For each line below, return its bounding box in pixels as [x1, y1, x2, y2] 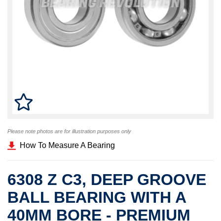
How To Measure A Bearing [20, 141, 115, 149]
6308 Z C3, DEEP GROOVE [7, 171, 206, 188]
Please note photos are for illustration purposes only [7, 128, 131, 134]
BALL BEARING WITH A [7, 188, 186, 206]
